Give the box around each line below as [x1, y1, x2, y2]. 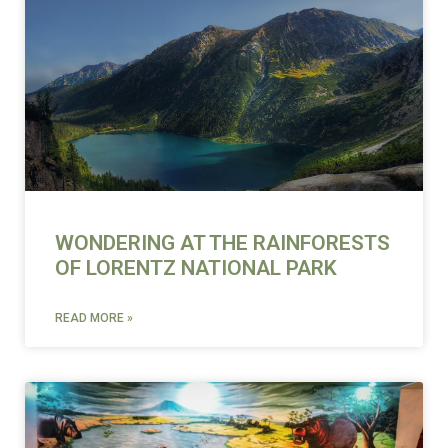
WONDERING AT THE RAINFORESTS [55, 230, 390, 255]
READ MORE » [55, 310, 133, 325]
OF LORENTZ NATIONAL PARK [55, 255, 337, 280]
